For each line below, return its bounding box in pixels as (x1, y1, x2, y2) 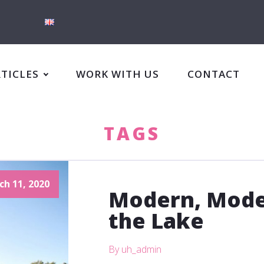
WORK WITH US (75, 67, 159, 81)
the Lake (108, 206, 204, 235)
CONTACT (187, 67, 240, 81)
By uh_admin (108, 243, 162, 256)
